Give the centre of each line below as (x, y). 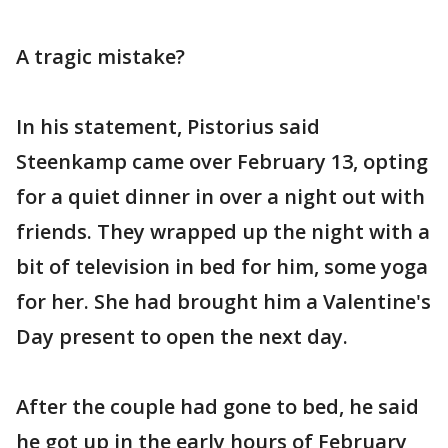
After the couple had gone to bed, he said (217, 406)
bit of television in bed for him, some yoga (222, 266)
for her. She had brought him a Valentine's (223, 301)
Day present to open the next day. (182, 336)
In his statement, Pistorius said (168, 126)
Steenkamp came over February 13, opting (222, 161)
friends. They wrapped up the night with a (223, 231)
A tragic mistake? (100, 56)
